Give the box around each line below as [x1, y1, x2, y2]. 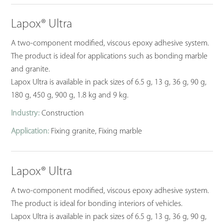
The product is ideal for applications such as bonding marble [11, 52, 208, 61]
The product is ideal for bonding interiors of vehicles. [11, 199, 183, 208]
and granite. [11, 65, 50, 74]
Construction [39, 109, 84, 118]
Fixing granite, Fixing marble [49, 127, 142, 136]
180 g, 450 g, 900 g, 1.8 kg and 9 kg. [11, 91, 129, 100]
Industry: [11, 109, 40, 118]
